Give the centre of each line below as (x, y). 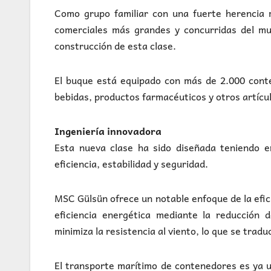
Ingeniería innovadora (108, 131)
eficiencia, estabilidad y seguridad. (131, 164)
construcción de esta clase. (115, 46)
